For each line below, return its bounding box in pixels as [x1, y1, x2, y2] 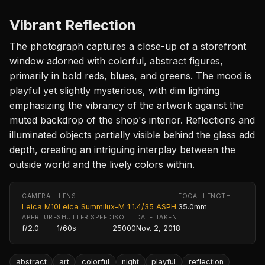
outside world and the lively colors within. [9, 158, 195, 170]
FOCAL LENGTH [178, 192, 231, 200]
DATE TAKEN [135, 213, 177, 221]
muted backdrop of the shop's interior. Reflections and [9, 114, 255, 126]
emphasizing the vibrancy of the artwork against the [9, 99, 244, 111]
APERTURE [22, 213, 57, 221]
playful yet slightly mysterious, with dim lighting [9, 84, 219, 96]
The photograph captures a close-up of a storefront [9, 40, 246, 52]
